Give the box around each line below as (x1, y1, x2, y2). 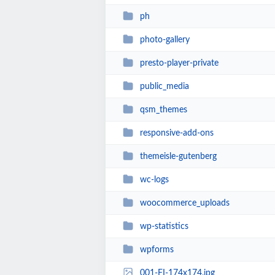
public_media (139, 82, 189, 91)
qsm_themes (139, 105, 187, 114)
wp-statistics (139, 222, 188, 231)
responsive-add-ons (139, 128, 214, 137)
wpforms (139, 245, 174, 254)
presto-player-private (139, 58, 219, 68)
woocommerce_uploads (139, 198, 230, 207)
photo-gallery (139, 35, 190, 44)
